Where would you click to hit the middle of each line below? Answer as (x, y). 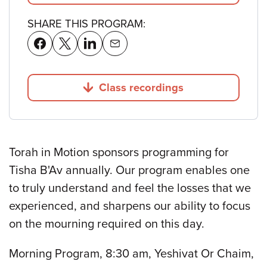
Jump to (153, 93)
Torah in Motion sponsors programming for (119, 152)
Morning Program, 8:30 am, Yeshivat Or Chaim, (131, 254)
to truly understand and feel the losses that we (130, 188)
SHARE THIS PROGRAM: (86, 24)
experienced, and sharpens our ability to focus (130, 206)
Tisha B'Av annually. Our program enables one (129, 170)
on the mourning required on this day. (107, 224)
